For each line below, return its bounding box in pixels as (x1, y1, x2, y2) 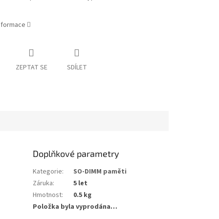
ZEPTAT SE (15, 63, 47, 73)
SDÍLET (66, 63, 87, 73)
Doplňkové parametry (33, 148, 120, 159)
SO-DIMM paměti (73, 166, 127, 176)
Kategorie (33, 166, 63, 176)
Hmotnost (33, 190, 62, 200)
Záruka (33, 178, 53, 188)
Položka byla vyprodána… (33, 201, 118, 212)
